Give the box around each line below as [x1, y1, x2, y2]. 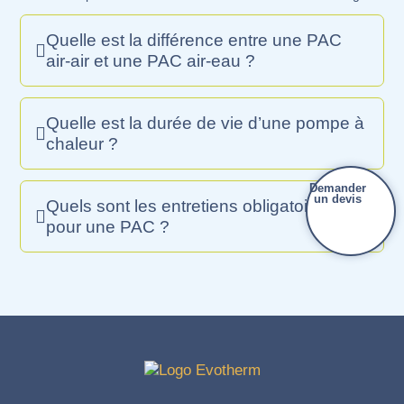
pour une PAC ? [46, 217, 170, 236]
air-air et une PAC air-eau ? [46, 51, 256, 70]
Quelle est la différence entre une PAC [46, 31, 343, 50]
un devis [314, 191, 363, 206]
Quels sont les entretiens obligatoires [46, 197, 333, 216]
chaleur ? [46, 134, 119, 153]
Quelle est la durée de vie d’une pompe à [46, 114, 365, 133]
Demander [309, 180, 367, 195]
